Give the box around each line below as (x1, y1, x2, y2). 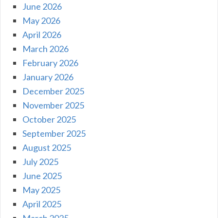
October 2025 (22, 113, 76, 125)
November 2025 (22, 99, 84, 110)
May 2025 (22, 184, 60, 195)
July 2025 (22, 156, 58, 167)
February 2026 (22, 57, 78, 68)
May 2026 (22, 15, 60, 26)
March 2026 (22, 43, 69, 54)
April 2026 (22, 29, 61, 40)
